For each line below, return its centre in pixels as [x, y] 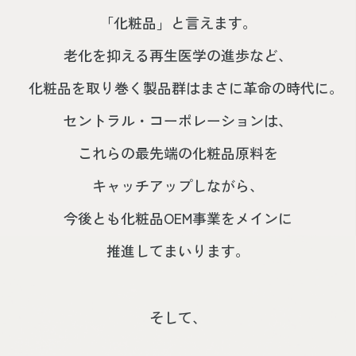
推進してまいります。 [178, 251]
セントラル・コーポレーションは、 [178, 120]
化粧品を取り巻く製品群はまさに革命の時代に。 [186, 88]
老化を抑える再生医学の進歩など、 [178, 55]
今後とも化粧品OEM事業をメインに [178, 218]
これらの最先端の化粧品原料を [178, 153]
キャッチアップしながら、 [178, 186]
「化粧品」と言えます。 [178, 23]
